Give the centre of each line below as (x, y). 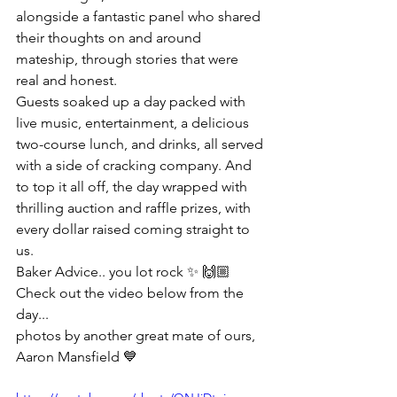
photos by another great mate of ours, (137, 336)
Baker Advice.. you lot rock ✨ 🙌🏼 (123, 272)
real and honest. (66, 81)
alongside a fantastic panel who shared (140, 17)
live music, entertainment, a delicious (134, 123)
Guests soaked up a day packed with (132, 102)
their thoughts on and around (110, 38)
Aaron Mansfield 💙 (77, 357)
